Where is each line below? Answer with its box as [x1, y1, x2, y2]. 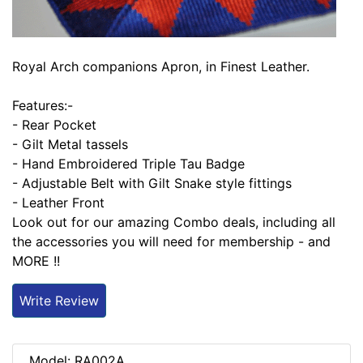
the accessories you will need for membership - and [12, 233, 331, 250]
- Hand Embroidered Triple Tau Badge [12, 156, 245, 173]
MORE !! [12, 253, 60, 270]
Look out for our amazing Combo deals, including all [12, 214, 335, 231]
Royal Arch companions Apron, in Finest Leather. [12, 58, 310, 75]
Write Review [19, 293, 99, 310]
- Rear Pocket [12, 117, 96, 134]
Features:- [12, 97, 73, 114]
